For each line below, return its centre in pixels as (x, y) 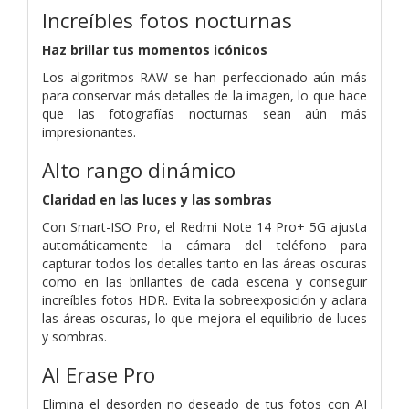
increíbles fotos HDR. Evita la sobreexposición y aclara (204, 299)
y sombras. (74, 336)
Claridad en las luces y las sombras (157, 199)
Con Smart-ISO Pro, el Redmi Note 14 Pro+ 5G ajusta (204, 226)
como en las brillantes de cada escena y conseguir (204, 281)
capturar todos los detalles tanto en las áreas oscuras (204, 263)
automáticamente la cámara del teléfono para (204, 245)
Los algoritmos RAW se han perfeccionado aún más (204, 77)
